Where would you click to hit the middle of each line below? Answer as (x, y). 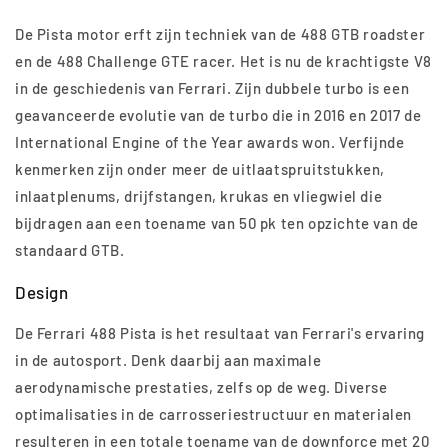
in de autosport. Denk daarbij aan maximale (168, 360)
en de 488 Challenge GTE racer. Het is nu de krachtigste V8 (223, 61)
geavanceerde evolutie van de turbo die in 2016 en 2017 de (218, 115)
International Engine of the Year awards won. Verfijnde (210, 142)
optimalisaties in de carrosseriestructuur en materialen (214, 414)
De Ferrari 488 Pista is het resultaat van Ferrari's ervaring (220, 333)
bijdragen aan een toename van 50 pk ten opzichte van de (217, 223)
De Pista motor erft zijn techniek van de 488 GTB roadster (220, 34)
